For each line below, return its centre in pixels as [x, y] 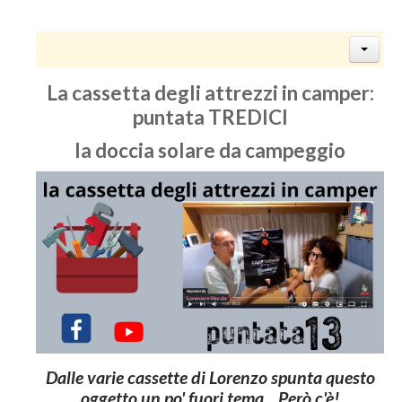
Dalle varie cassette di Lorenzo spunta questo [210, 378]
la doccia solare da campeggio [210, 150]
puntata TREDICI [210, 117]
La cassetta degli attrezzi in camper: [210, 93]
